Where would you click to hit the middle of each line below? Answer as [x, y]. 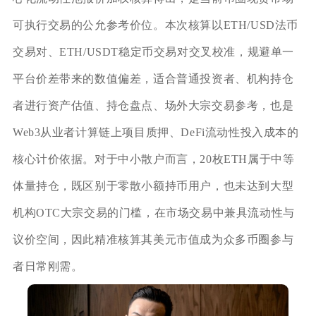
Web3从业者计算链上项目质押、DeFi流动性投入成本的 [156, 132]
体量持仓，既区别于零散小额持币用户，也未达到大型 [153, 186]
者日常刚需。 [48, 266]
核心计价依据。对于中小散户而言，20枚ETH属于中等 [153, 159]
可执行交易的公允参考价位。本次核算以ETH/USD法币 [156, 25]
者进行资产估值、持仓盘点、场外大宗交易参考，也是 [153, 105]
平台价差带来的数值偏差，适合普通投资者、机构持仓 [153, 78]
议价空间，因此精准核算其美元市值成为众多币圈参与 [153, 239]
